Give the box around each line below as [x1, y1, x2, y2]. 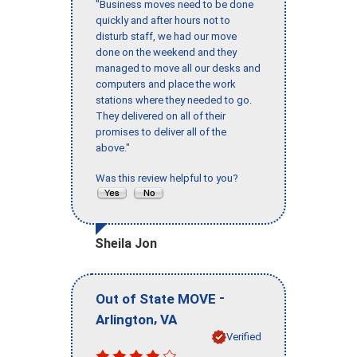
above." [96, 142, 130, 155]
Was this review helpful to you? [96, 172, 243, 185]
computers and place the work [96, 78, 236, 91]
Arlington [96, 311, 154, 328]
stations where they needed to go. [96, 94, 252, 107]
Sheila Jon [95, 236, 157, 252]
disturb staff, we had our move [96, 30, 237, 43]
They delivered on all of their [96, 110, 226, 123]
